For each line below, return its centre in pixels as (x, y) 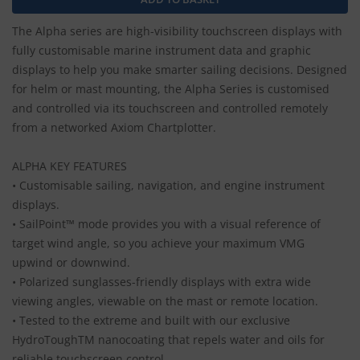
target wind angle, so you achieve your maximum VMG (158, 243)
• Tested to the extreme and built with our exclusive (151, 321)
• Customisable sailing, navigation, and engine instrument (168, 186)
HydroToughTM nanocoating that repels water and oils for (168, 340)
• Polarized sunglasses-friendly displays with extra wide (162, 282)
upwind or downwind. (71, 263)
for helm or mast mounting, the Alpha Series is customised (171, 89)
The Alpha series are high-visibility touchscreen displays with (177, 31)
